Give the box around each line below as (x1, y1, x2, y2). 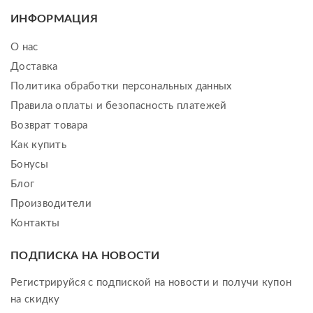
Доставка (10, 61, 58, 72)
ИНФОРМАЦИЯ (10, 13, 98, 24)
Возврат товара (10, 119, 88, 131)
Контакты (10, 217, 60, 228)
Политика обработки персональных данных (10, 80, 232, 92)
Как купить (10, 139, 66, 150)
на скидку (10, 293, 60, 305)
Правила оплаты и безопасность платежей (10, 100, 227, 111)
